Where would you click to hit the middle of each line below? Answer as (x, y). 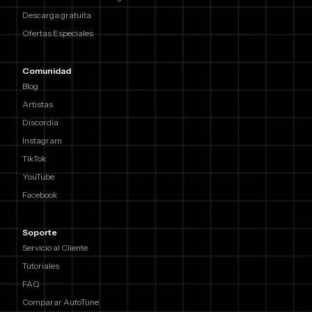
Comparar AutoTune (61, 302)
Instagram (42, 140)
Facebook (40, 194)
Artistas (38, 104)
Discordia (40, 122)
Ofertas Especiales (58, 33)
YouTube (38, 176)
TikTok (34, 158)
